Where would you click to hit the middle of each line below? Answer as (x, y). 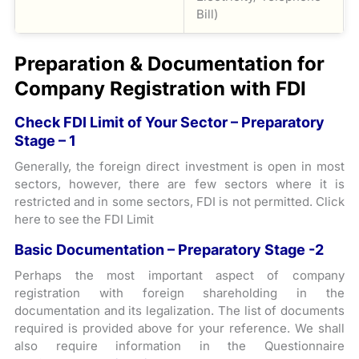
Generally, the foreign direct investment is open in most (179, 166)
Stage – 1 (46, 141)
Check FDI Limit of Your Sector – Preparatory (170, 122)
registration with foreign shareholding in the (179, 293)
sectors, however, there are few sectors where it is (179, 184)
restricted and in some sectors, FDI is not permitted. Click (179, 202)
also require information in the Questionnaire (179, 346)
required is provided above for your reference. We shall (179, 328)
